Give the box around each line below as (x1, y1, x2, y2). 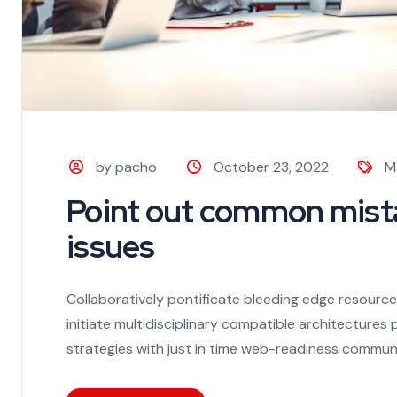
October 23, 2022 (213, 157, 329, 176)
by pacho (96, 157, 158, 176)
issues (66, 224, 155, 268)
